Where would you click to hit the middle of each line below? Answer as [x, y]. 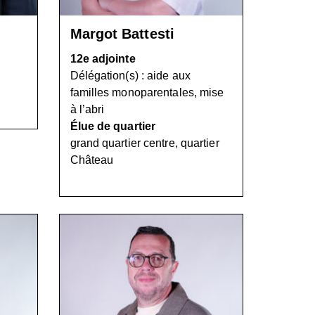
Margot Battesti [122, 33]
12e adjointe [103, 58]
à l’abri [87, 109]
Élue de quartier [113, 126]
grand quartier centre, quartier [144, 143]
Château [92, 160]
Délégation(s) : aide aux [130, 75]
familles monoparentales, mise [147, 92]
